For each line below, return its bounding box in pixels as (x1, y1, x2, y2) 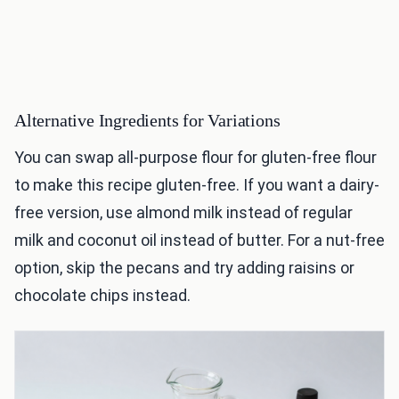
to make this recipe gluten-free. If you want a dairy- (14, 175, 379, 195)
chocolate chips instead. (14, 286, 191, 305)
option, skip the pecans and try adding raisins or (14, 258, 354, 278)
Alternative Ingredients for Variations (14, 110, 281, 131)
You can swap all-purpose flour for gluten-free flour (14, 148, 377, 167)
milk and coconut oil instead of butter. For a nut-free (14, 231, 385, 250)
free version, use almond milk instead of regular (14, 203, 353, 223)
